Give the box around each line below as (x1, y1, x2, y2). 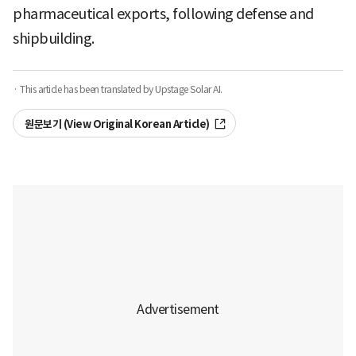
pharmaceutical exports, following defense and (13, 5, 314, 24)
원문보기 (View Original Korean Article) (25, 118, 210, 132)
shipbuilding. (13, 29, 95, 48)
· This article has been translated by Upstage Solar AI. (13, 83, 222, 96)
